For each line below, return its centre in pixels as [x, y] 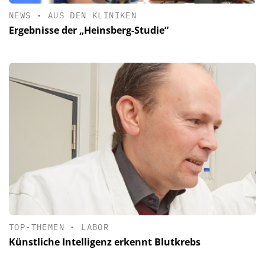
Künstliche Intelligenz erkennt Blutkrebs [105, 242]
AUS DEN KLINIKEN [92, 15]
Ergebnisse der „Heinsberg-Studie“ [89, 30]
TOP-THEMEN [37, 227]
